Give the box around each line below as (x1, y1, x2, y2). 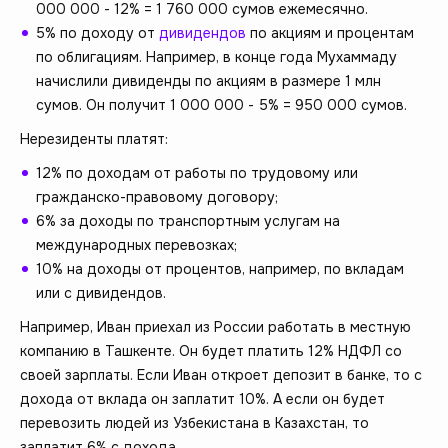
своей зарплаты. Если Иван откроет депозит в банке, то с (20, 366, 422, 385)
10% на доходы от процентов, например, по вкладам (36, 260, 404, 279)
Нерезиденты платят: (20, 130, 168, 149)
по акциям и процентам (246, 24, 414, 43)
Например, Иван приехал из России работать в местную (20, 318, 411, 337)
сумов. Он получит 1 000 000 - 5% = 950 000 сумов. (36, 96, 407, 115)
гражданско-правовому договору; (36, 188, 278, 207)
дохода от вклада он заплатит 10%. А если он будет (20, 390, 385, 409)
